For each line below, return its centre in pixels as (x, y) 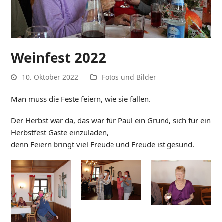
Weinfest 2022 (59, 57)
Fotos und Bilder (129, 77)
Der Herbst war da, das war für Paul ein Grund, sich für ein (111, 121)
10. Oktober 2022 (50, 77)
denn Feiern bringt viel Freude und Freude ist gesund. (103, 144)
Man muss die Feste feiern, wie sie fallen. (81, 99)
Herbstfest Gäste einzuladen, (60, 133)
